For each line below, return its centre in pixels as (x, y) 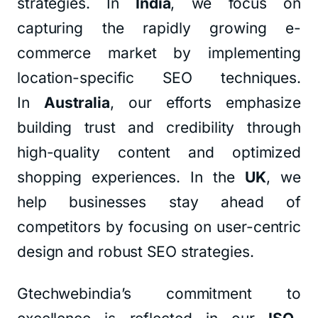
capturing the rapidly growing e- (159, 28)
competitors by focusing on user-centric (159, 227)
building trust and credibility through (159, 127)
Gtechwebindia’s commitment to (159, 294)
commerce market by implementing (159, 53)
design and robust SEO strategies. (136, 252)
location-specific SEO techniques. (159, 78)
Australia (77, 103)
